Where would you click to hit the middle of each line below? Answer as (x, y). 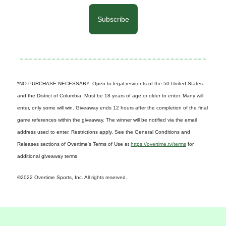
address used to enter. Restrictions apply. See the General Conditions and (104, 132)
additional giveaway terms (47, 156)
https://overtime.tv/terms (158, 144)
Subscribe (113, 19)
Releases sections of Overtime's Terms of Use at (74, 144)
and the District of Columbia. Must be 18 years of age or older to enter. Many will (110, 95)
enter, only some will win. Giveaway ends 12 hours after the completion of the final (112, 107)
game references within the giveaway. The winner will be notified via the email (107, 120)
